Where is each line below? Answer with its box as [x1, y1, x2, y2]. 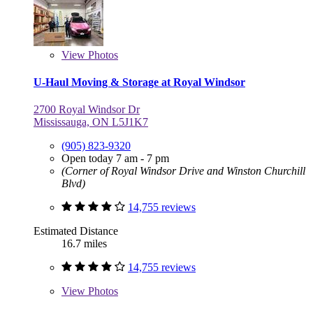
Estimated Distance [34, 225, 118, 238]
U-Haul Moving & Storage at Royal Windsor [34, 75, 245, 88]
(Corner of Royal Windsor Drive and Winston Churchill [61, 165, 305, 177]
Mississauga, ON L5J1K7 [34, 116, 148, 129]
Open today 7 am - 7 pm [61, 152, 169, 165]
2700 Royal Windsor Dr [34, 103, 140, 116]
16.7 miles [61, 238, 107, 250]
